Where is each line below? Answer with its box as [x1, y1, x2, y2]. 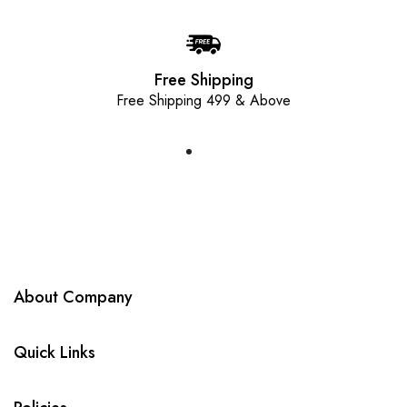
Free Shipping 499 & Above [116, 90, 291, 111]
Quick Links [14, 341, 95, 364]
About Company [14, 285, 133, 309]
